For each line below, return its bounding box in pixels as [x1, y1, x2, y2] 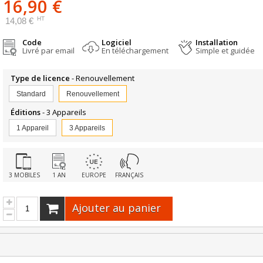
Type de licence [9, 73, 72, 84]
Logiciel [102, 37, 132, 48]
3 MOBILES [9, 171, 41, 180]
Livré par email [22, 45, 75, 56]
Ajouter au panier [72, 201, 161, 215]
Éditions [9, 107, 43, 118]
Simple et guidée [195, 45, 255, 56]
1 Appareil [16, 124, 49, 133]
